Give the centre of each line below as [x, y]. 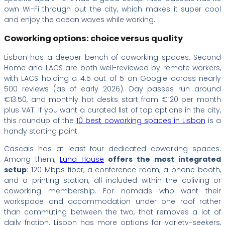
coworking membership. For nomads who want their [113, 191]
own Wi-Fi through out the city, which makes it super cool [113, 9]
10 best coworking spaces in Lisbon [141, 120]
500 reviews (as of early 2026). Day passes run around [113, 89]
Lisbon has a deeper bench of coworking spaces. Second [113, 57]
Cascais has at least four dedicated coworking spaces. [113, 148]
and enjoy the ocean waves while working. [81, 19]
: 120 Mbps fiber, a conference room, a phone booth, [124, 170]
